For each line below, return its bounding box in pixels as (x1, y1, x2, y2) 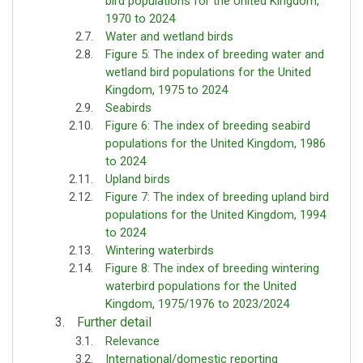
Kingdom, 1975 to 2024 (105, 82, 228, 97)
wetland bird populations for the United (105, 64, 311, 79)
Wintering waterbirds (105, 242, 214, 258)
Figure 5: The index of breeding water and (105, 46, 324, 62)
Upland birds (105, 171, 170, 186)
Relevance (105, 333, 160, 348)
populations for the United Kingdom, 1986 (105, 135, 326, 151)
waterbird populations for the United (105, 278, 297, 293)
